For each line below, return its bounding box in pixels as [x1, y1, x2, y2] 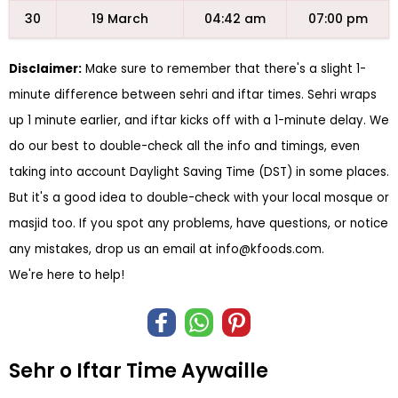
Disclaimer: [9, 60, 82, 77]
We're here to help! [9, 267, 124, 283]
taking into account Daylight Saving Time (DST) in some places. [9, 163, 389, 180]
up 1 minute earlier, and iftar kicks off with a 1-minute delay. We [9, 112, 389, 129]
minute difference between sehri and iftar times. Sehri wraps [9, 86, 377, 103]
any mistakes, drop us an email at [9, 241, 216, 258]
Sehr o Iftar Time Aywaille [9, 357, 268, 385]
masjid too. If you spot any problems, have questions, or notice [9, 215, 388, 232]
